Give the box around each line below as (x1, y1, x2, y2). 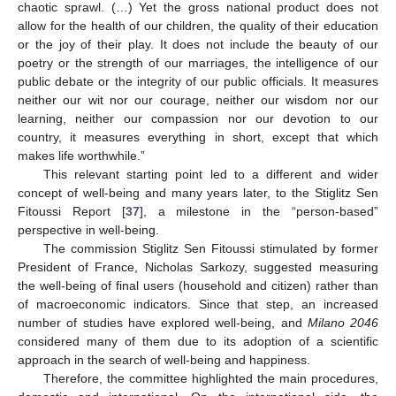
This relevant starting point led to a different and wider (42, 167, 378, 182)
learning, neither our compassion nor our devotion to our (18, 111, 378, 126)
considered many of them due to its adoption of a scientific (18, 334, 378, 349)
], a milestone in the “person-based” (139, 204, 379, 219)
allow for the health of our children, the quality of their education (18, 19, 378, 34)
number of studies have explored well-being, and (18, 316, 308, 331)
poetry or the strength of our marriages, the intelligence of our (18, 56, 378, 71)
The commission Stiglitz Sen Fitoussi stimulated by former (42, 241, 378, 256)
